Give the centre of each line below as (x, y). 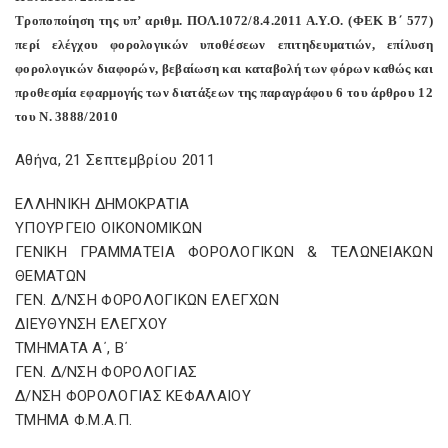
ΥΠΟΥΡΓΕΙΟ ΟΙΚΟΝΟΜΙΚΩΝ (109, 228)
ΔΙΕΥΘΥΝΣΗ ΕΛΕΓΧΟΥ (91, 324)
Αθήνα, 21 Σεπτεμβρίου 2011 (115, 160)
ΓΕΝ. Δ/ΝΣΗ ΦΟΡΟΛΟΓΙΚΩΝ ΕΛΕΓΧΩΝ (147, 300)
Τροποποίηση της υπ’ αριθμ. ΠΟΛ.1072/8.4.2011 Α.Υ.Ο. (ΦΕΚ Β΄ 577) (224, 20)
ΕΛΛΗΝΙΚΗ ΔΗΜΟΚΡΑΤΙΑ (102, 204)
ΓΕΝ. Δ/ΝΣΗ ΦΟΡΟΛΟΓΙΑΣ (106, 372)
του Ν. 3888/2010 (66, 116)
